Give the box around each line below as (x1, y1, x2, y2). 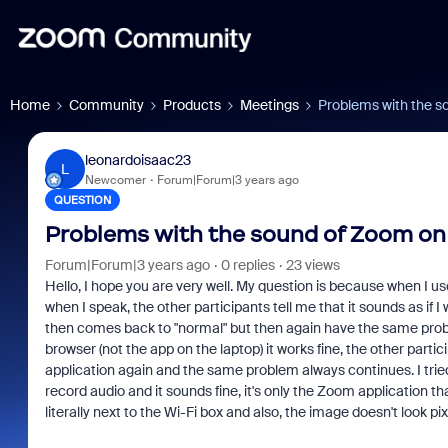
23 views (285, 256, 340, 274)
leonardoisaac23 (84, 150, 191, 169)
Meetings (240, 96, 299, 114)
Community (69, 96, 144, 114)
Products (163, 96, 221, 114)
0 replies (220, 256, 275, 274)
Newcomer (84, 171, 146, 188)
